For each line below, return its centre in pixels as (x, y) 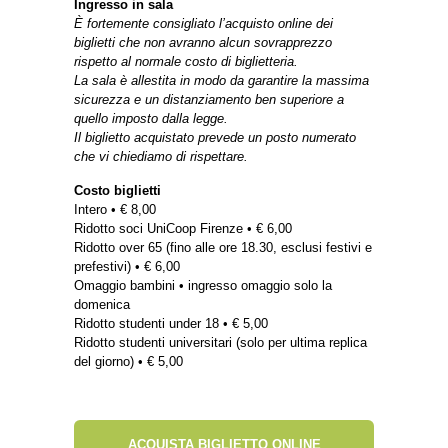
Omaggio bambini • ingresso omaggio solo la (203, 285)
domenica (102, 304)
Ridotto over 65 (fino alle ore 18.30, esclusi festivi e (223, 247)
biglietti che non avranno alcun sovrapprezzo (203, 42)
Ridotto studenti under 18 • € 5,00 (171, 323)
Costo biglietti (117, 190)
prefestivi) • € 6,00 (127, 266)
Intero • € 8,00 (115, 209)
